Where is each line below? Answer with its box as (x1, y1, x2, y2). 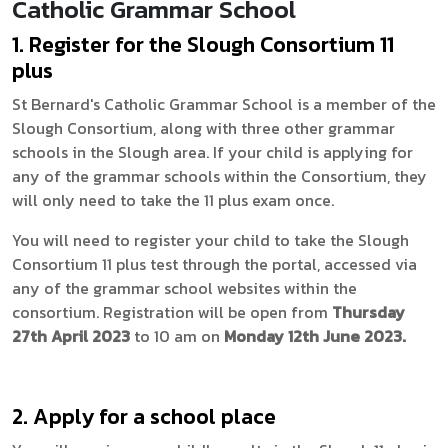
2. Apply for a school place (12, 400, 276, 433)
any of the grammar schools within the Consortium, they (12, 164, 427, 188)
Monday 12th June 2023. (220, 324, 406, 348)
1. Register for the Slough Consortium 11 (12, 28, 394, 61)
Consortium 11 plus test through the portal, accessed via (12, 252, 417, 276)
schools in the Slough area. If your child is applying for (12, 140, 413, 164)
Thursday (332, 300, 405, 324)
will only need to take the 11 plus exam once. (12, 188, 334, 212)
